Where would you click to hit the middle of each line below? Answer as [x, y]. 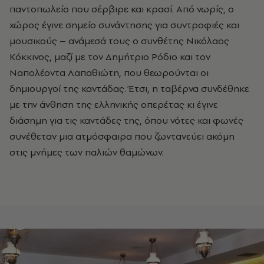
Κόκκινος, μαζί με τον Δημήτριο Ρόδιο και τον [110, 57]
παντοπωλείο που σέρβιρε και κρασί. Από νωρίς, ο [122, 9]
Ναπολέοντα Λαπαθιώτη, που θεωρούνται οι [109, 72]
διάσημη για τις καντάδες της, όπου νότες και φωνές [126, 120]
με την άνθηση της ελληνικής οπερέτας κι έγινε [114, 104]
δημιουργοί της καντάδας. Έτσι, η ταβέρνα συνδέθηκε [129, 88]
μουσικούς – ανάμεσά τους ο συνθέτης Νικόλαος [119, 41]
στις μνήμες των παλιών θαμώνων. [87, 152]
